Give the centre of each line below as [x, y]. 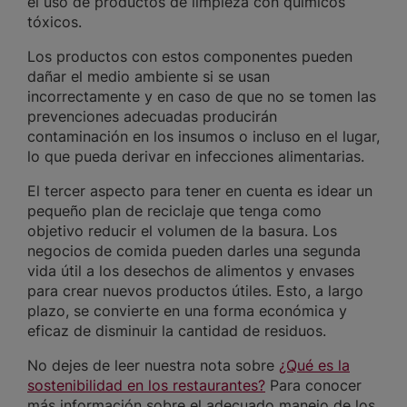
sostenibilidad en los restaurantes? [146, 386]
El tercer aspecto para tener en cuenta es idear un [200, 191]
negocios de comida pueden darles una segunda [194, 251]
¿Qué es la [314, 366]
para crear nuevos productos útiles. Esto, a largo [195, 291]
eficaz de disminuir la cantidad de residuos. [179, 331]
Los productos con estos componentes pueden [190, 57]
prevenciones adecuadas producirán [152, 117]
